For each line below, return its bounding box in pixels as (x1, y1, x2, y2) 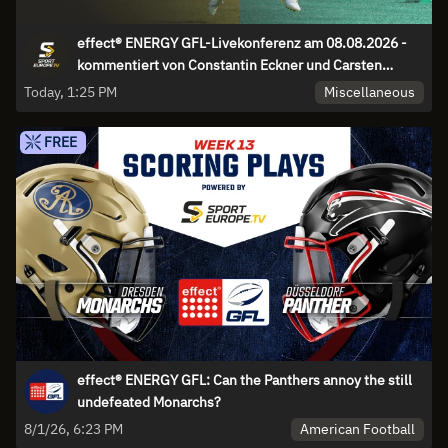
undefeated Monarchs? (77, 393, 221, 412)
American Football (300, 419, 416, 438)
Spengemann (77, 78, 159, 97)
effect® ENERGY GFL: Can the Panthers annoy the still (77, 371, 412, 390)
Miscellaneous (324, 83, 416, 102)
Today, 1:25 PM (67, 83, 117, 102)
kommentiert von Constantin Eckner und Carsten (77, 56, 382, 75)
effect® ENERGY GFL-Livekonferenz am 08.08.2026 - (77, 34, 407, 53)
